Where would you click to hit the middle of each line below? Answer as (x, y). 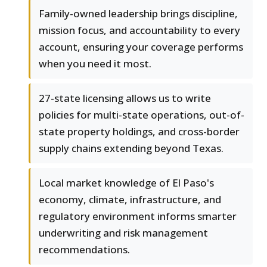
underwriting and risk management (123, 233)
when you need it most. (95, 64)
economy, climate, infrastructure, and (130, 200)
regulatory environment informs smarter (138, 216)
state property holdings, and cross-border (139, 132)
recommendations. (84, 250)
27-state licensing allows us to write (125, 98)
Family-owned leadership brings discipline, (138, 14)
